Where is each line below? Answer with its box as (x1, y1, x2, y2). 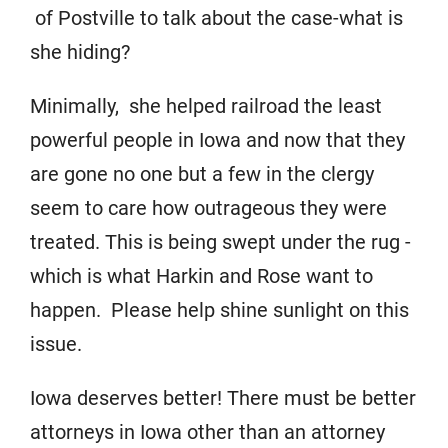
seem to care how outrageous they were (30, 196, 387, 220)
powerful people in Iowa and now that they (30, 128, 405, 152)
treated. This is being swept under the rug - (30, 230, 411, 254)
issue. (30, 332, 82, 356)
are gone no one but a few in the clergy (30, 162, 374, 186)
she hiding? (30, 40, 130, 64)
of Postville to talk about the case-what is (30, 6, 403, 30)
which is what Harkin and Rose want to (30, 264, 373, 288)
